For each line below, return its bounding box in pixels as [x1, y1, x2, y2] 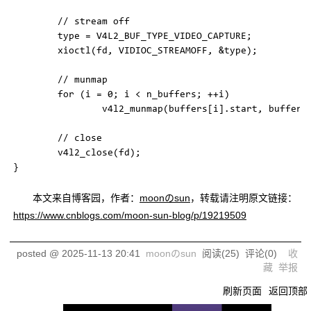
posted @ [17, 248, 62, 259]
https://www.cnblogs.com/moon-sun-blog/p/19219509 [13, 210, 246, 221]
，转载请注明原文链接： [190, 192, 297, 203]
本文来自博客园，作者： [33, 192, 140, 203]
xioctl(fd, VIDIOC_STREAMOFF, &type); [13, 47, 258, 56]
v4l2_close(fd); [13, 149, 141, 158]
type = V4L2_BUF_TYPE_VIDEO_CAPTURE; [13, 32, 252, 42]
